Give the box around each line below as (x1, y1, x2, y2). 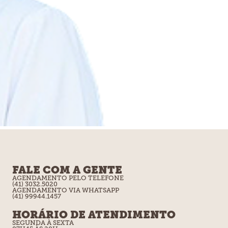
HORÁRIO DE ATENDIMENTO (12, 208, 176, 221)
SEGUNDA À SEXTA (12, 219, 74, 226)
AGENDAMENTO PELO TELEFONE (12, 174, 124, 182)
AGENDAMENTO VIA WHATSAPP (12, 186, 119, 194)
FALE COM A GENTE (12, 163, 122, 176)
